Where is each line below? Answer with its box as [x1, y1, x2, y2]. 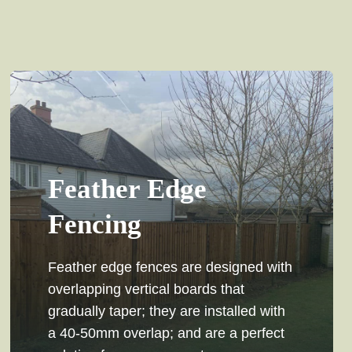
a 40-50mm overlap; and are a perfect [48, 324, 285, 341]
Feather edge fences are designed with [48, 258, 293, 275]
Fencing [48, 209, 142, 240]
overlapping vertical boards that [48, 280, 245, 297]
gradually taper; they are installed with [48, 302, 286, 319]
